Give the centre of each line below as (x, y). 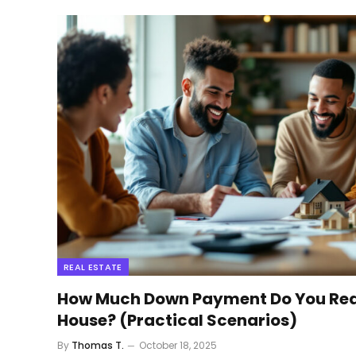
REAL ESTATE (93, 267)
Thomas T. (98, 345)
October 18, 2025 (178, 345)
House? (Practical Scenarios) (177, 320)
